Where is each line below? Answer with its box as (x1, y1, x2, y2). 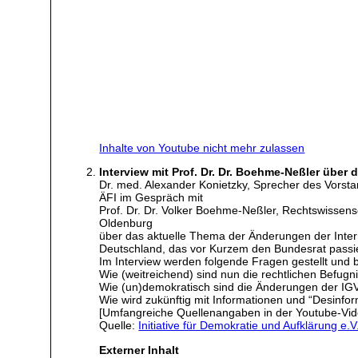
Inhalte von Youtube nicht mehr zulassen (99, 141, 305, 155)
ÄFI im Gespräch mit (99, 191, 204, 205)
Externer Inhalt (99, 343, 180, 356)
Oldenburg (99, 217, 153, 230)
